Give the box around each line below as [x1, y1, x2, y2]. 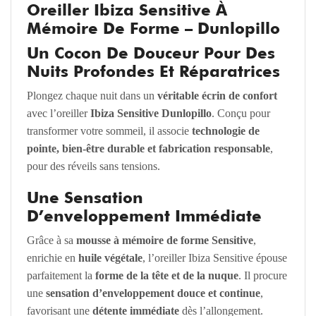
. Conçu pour [212, 107, 271, 120]
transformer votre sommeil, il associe [27, 125, 193, 138]
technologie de [192, 125, 260, 138]
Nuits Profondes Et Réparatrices [27, 62, 281, 81]
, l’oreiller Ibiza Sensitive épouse [142, 251, 288, 264]
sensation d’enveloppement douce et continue [46, 286, 261, 299]
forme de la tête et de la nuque [95, 269, 239, 281]
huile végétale [78, 251, 143, 264]
